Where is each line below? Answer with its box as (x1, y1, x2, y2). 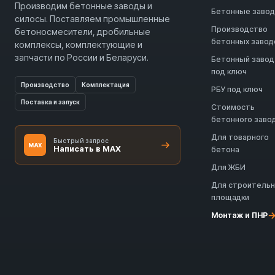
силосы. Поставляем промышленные (15, 14, 170, 25)
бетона (211, 145, 239, 154)
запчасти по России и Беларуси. (15, 52, 149, 63)
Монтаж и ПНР (211, 211, 268, 220)
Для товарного (211, 133, 269, 142)
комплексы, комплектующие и (15, 39, 142, 50)
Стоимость (211, 103, 255, 112)
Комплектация (82, 81, 130, 89)
